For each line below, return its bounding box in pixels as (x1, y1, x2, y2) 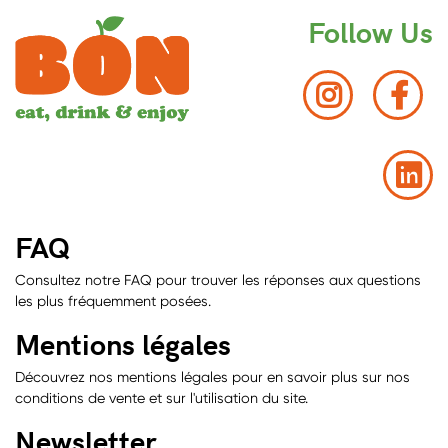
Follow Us (308, 12, 433, 52)
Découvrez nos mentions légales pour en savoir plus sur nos (15, 369, 410, 386)
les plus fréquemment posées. (15, 293, 211, 310)
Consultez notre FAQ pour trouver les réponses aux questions (15, 272, 421, 289)
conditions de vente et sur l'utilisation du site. (15, 390, 308, 407)
